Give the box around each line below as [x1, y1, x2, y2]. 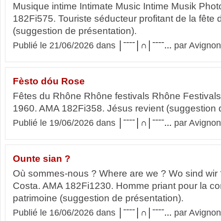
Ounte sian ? [13, 153, 71, 164]
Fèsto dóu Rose [13, 76, 85, 86]
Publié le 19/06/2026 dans [13, 118, 118, 128]
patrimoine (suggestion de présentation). [13, 193, 184, 203]
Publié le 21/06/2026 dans [13, 40, 118, 50]
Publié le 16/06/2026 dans [13, 208, 118, 218]
